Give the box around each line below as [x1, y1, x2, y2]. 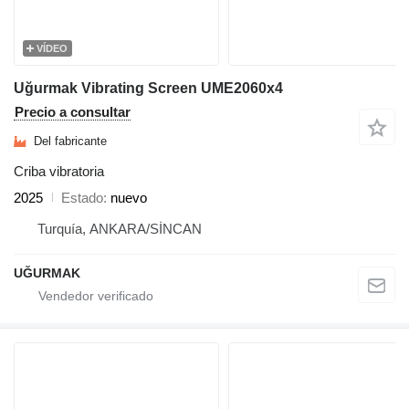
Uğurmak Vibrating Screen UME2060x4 [14, 79, 283, 96]
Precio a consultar [15, 103, 131, 120]
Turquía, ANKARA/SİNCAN [37, 220, 202, 236]
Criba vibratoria [14, 163, 104, 179]
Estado [61, 189, 103, 205]
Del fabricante [34, 134, 107, 148]
